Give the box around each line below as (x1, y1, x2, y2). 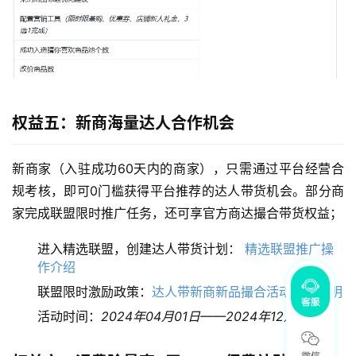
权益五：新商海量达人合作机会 (12, 114, 234, 133)
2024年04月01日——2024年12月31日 (101, 308, 323, 325)
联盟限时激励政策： (37, 284, 152, 300)
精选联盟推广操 (245, 241, 334, 257)
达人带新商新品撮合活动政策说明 (152, 284, 342, 300)
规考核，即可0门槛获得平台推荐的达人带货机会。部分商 (12, 183, 344, 199)
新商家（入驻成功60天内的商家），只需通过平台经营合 (12, 161, 344, 177)
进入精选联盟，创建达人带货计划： (37, 241, 245, 257)
